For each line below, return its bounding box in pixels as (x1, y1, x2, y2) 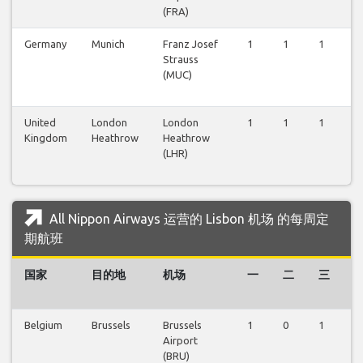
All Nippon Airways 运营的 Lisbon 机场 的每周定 (46, 211, 329, 226)
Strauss (163, 53, 199, 65)
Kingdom (24, 131, 67, 143)
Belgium (24, 318, 62, 331)
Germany (24, 37, 66, 49)
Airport (163, 334, 198, 346)
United (24, 116, 56, 128)
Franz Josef (163, 37, 218, 49)
